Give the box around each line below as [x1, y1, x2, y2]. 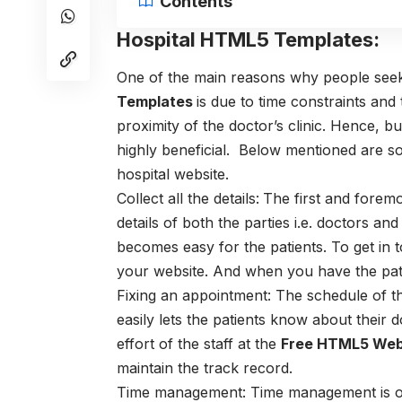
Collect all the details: [117, 188, 259, 207]
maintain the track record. [117, 358, 293, 377]
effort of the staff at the [117, 334, 281, 353]
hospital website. [117, 164, 229, 183]
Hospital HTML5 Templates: [117, 28, 380, 52]
